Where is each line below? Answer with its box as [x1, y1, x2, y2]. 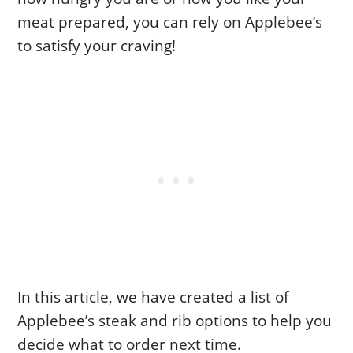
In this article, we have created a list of [17, 286, 289, 307]
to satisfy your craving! [17, 35, 176, 56]
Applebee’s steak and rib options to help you [17, 310, 333, 331]
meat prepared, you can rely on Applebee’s [17, 11, 323, 32]
